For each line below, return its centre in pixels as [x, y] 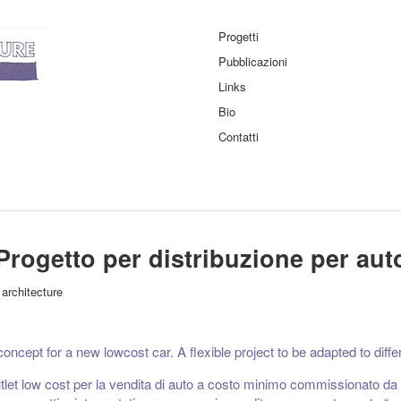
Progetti [239, 36]
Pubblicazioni [253, 61]
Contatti [239, 137]
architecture [32, 291]
